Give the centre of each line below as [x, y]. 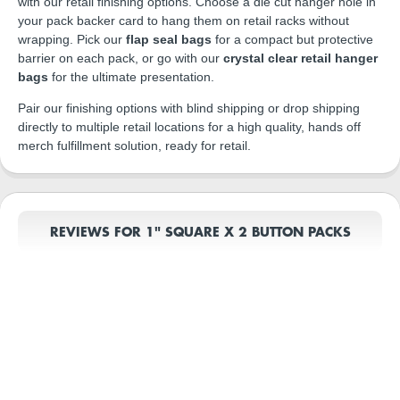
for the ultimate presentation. [131, 77]
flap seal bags [169, 40]
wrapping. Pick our [72, 40]
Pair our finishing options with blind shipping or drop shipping [189, 108]
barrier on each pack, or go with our [121, 58]
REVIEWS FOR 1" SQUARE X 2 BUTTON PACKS [200, 232]
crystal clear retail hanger [300, 58]
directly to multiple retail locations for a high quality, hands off [189, 127]
